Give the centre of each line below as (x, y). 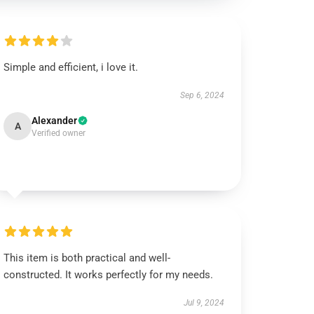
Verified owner (59, 133)
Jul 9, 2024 (204, 303)
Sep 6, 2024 (202, 95)
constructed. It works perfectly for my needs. (109, 275)
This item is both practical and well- (87, 258)
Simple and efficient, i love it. (71, 67)
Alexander (55, 121)
